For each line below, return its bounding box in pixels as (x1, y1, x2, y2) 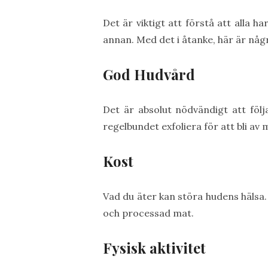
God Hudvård (103, 65, 195, 84)
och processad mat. (103, 207, 194, 219)
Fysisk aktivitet (103, 238, 206, 257)
